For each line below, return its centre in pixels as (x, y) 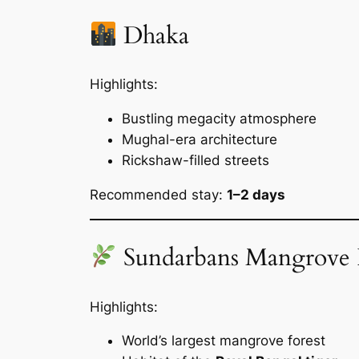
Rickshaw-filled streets (196, 161)
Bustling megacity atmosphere (219, 119)
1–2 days (256, 194)
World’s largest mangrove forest (224, 341)
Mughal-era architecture (200, 140)
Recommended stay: (158, 194)
